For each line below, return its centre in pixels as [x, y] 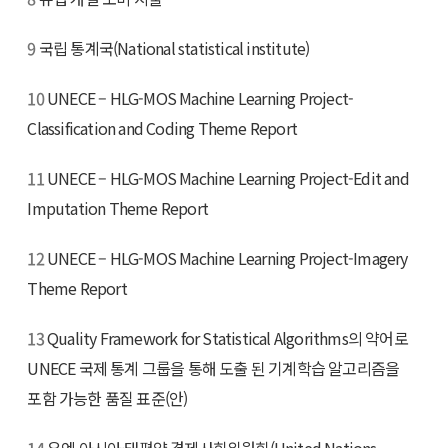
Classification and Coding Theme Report [162, 127]
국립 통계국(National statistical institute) [172, 47]
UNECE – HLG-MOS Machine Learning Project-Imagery [225, 257]
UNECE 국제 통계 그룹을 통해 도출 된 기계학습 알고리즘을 [213, 367]
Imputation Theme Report [118, 207]
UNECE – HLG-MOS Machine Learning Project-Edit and [226, 177]
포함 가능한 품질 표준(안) [107, 397]
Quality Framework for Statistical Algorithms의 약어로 [225, 337]
